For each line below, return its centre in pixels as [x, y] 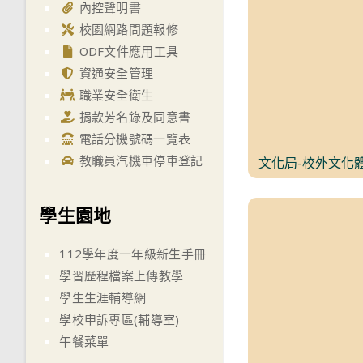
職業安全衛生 [115, 94]
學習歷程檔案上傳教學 [122, 276]
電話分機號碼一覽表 [133, 138]
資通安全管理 [115, 73]
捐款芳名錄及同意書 [133, 116]
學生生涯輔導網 [103, 298]
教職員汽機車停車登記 [139, 160]
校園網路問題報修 [127, 29]
